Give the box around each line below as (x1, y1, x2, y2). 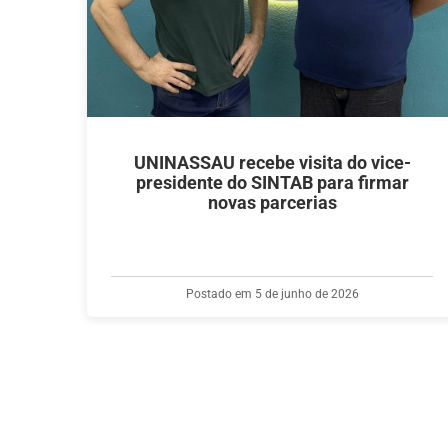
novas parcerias (207, 192, 337, 213)
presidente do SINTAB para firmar (135, 172, 409, 193)
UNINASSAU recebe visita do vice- (133, 152, 411, 173)
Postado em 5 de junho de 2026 (185, 286, 359, 301)
